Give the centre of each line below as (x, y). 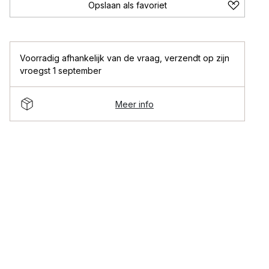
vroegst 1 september (61, 71)
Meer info (134, 104)
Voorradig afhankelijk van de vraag (90, 58)
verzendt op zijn (197, 58)
